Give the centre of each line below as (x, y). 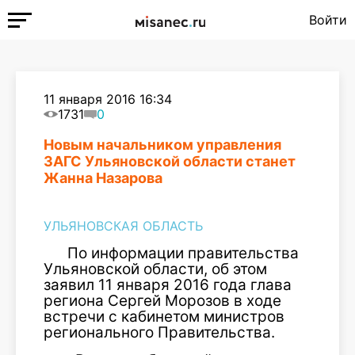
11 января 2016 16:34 (108, 99)
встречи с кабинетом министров (164, 317)
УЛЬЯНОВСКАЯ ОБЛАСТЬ (123, 226)
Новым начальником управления (162, 145)
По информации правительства (183, 253)
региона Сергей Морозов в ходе (162, 301)
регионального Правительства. (159, 332)
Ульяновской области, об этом (155, 269)
